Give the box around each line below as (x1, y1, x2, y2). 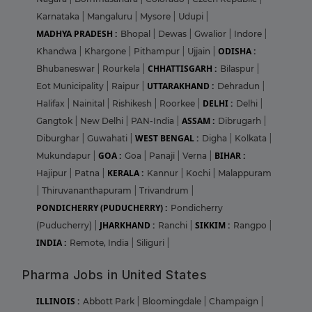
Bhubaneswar (36, 63, 97, 75)
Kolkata (235, 133, 269, 144)
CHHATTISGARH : (148, 63, 217, 75)
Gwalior (194, 29, 228, 40)
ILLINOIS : (36, 295, 79, 308)
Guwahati (87, 133, 130, 144)
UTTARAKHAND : (147, 80, 214, 93)
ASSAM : (182, 115, 214, 127)
